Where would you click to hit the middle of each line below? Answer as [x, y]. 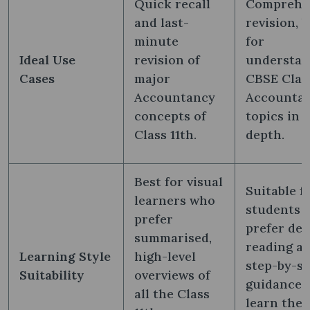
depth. [265, 134]
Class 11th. [165, 134]
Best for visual [179, 181]
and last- [162, 22]
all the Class [172, 293]
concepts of [170, 116]
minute [156, 41]
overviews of [172, 275]
